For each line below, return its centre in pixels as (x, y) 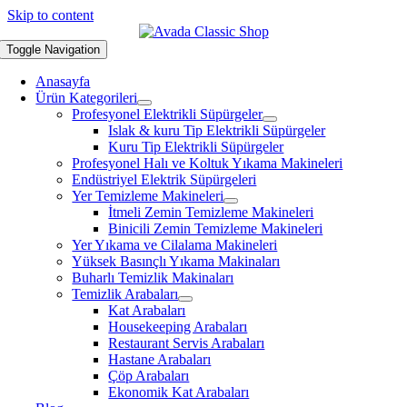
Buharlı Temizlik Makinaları (153, 278)
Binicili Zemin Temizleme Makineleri (216, 228)
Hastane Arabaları (160, 359)
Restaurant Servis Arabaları (187, 343)
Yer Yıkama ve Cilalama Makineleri (175, 245)
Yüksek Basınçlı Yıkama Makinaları (176, 261)
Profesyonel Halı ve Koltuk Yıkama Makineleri (208, 163)
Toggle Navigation (54, 50)
